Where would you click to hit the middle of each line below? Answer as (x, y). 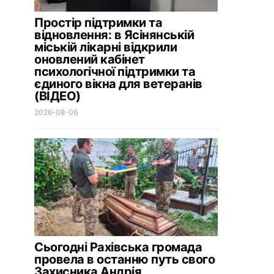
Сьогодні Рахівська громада (118, 247)
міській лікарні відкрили (106, 47)
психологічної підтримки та (115, 72)
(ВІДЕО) (57, 96)
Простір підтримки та (98, 23)
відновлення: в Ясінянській (114, 35)
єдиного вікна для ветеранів (118, 84)
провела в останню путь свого (124, 259)
